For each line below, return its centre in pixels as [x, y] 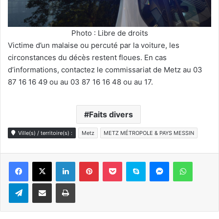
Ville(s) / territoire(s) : [44, 133]
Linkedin [88, 162]
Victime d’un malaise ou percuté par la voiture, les [94, 45]
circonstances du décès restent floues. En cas [87, 58]
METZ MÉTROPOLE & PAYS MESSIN [149, 133]
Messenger [186, 162]
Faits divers [111, 115]
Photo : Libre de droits [109, 33]
